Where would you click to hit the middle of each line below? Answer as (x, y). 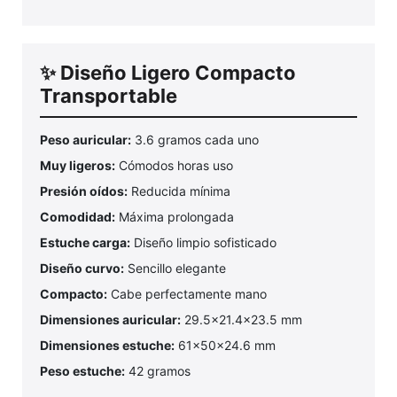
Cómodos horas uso (174, 166)
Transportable (109, 96)
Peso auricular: (86, 140)
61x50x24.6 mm (225, 346)
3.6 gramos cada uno (195, 140)
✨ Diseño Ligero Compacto (168, 73)
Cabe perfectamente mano (187, 294)
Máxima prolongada (175, 217)
